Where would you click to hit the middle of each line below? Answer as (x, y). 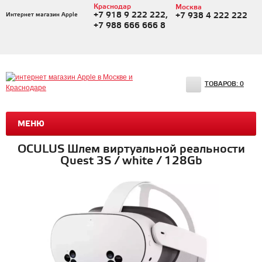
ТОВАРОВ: (222, 84)
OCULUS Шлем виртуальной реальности (131, 149)
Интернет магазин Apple (42, 15)
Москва (188, 7)
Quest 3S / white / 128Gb (131, 161)
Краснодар (112, 7)
